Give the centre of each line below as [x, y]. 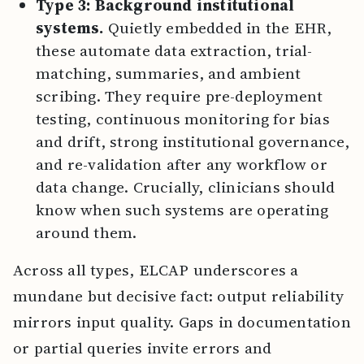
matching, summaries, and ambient [169, 73]
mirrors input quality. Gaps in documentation [182, 322]
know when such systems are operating [182, 210]
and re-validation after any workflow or [182, 164]
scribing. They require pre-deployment [180, 96]
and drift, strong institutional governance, [193, 141]
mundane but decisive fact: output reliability [179, 296]
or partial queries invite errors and [143, 348]
